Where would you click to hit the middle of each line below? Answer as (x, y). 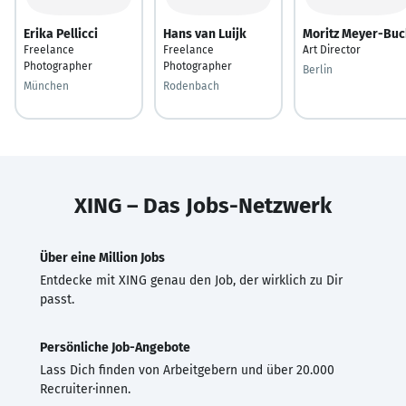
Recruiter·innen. (85, 389)
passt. (57, 299)
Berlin (318, 69)
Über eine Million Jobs (102, 257)
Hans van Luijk (205, 34)
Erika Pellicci (61, 34)
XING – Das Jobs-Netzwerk (203, 205)
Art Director (332, 49)
